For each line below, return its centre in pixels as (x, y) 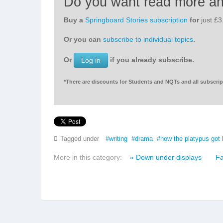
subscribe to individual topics (148, 39)
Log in (91, 60)
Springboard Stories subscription (136, 20)
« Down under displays (166, 157)
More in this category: (88, 157)
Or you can (83, 39)
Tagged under (80, 139)
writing (118, 139)
